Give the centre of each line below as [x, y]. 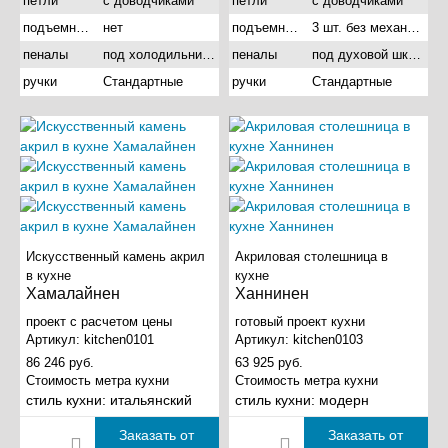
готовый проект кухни [300, 322]
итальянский [151, 400]
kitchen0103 [328, 340]
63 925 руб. [269, 363]
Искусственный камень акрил [115, 257]
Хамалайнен [73, 294]
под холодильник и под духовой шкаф [208, 55]
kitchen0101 [119, 340]
